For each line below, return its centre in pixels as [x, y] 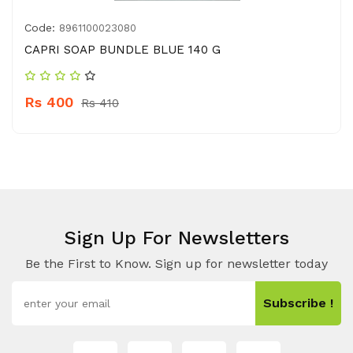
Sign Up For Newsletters [176, 238]
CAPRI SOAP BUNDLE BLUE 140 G [123, 50]
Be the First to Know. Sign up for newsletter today [176, 264]
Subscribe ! [298, 303]
